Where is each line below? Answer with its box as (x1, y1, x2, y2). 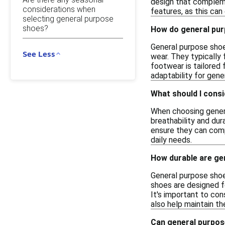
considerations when (23, 4, 95, 14)
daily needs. (151, 135, 192, 145)
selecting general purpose (23, 14, 114, 24)
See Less (23, 49, 55, 58)
